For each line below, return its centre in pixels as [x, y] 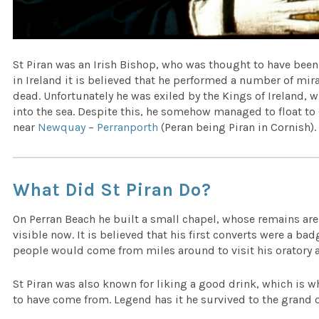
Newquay [62, 127]
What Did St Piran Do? [113, 190]
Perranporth [128, 127]
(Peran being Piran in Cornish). [237, 127]
